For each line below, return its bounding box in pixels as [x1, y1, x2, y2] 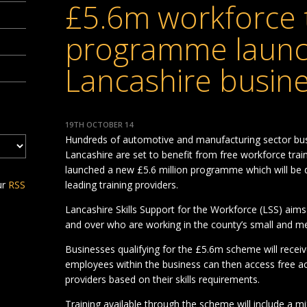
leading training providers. [65, 178, 179, 192]
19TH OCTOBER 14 [65, 119, 134, 130]
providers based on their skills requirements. [65, 273, 260, 286]
